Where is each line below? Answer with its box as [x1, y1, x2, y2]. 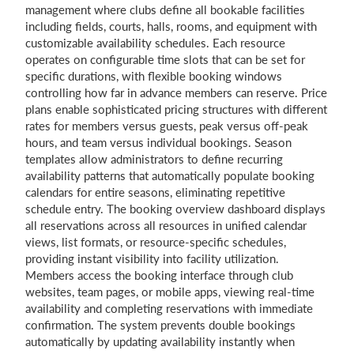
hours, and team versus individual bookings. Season [25, 135, 292, 149]
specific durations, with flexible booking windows [25, 69, 282, 83]
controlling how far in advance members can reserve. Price [25, 85, 327, 100]
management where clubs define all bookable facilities [25, 2, 305, 17]
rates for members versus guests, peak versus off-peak [25, 119, 308, 133]
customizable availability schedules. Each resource [25, 36, 285, 50]
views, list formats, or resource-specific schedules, [25, 235, 286, 249]
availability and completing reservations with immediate [25, 301, 313, 315]
